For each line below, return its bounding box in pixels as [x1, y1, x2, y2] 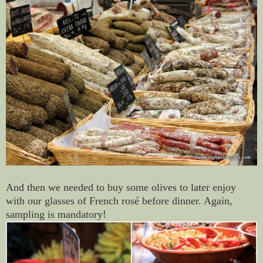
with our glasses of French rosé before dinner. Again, [6, 195, 232, 207]
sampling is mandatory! [6, 208, 106, 221]
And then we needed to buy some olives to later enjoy [6, 181, 236, 194]
